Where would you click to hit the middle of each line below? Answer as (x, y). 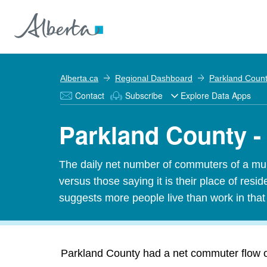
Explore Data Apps (216, 95)
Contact (90, 95)
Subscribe (144, 95)
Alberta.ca (79, 78)
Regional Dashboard (154, 78)
